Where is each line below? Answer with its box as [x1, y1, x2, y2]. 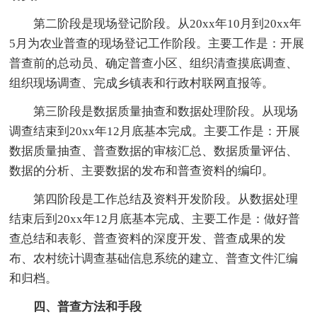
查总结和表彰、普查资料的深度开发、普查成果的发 [9, 231, 287, 246]
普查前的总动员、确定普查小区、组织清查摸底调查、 [9, 56, 299, 70]
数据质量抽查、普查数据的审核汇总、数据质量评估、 [9, 144, 299, 158]
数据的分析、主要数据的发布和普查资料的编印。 [9, 163, 275, 178]
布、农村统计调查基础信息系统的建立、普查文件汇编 [9, 251, 299, 265]
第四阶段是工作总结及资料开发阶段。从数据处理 [9, 192, 299, 206]
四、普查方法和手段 [33, 299, 142, 313]
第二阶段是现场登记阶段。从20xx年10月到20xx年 [9, 16, 302, 30]
